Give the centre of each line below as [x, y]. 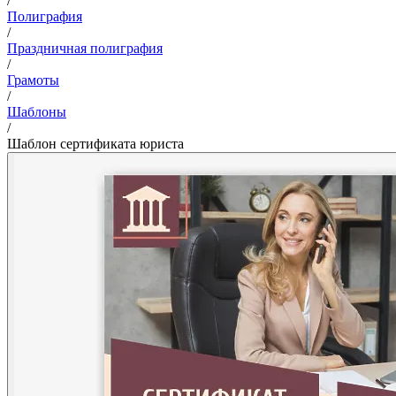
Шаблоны [37, 111]
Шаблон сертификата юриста [95, 143]
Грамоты [33, 80]
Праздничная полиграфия [85, 48]
